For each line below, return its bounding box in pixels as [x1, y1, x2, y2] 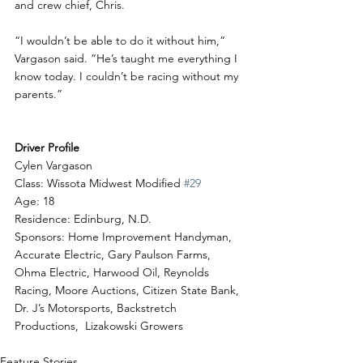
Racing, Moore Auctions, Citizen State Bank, [15, 283, 242, 297]
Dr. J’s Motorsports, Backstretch [15, 301, 180, 315]
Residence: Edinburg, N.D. [15, 211, 152, 226]
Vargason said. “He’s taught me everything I [15, 51, 241, 66]
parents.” [15, 87, 62, 101]
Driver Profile [15, 140, 79, 155]
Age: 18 [15, 194, 54, 208]
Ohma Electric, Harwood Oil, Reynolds [15, 265, 212, 280]
